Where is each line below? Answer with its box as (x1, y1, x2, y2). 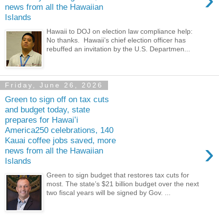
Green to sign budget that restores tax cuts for (46, 171, 190, 179)
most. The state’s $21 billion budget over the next (46, 179, 199, 188)
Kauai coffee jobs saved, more (5, 135, 116, 146)
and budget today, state (5, 105, 90, 115)
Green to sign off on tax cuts (5, 94, 109, 105)
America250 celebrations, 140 (5, 125, 113, 135)
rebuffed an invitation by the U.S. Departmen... (46, 44, 191, 53)
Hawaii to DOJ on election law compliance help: (46, 27, 193, 35)
